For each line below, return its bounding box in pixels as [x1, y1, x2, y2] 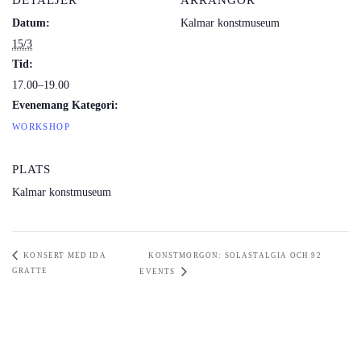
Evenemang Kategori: [12, 99, 118, 112]
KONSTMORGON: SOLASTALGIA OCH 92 [148, 251, 322, 260]
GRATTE [12, 267, 48, 276]
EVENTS [139, 268, 178, 276]
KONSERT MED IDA [21, 251, 106, 260]
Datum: [12, 17, 50, 30]
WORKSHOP [12, 122, 70, 132]
